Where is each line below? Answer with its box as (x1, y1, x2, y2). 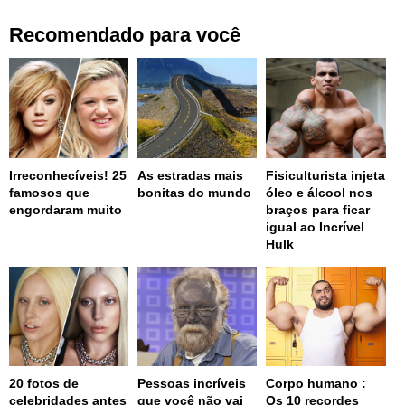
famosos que (9, 184, 89, 200)
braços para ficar (266, 202, 371, 217)
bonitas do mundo (137, 184, 252, 200)
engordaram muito (9, 202, 122, 217)
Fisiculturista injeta (266, 167, 386, 183)
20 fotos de (9, 375, 79, 391)
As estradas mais (137, 167, 244, 183)
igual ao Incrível (266, 219, 365, 234)
